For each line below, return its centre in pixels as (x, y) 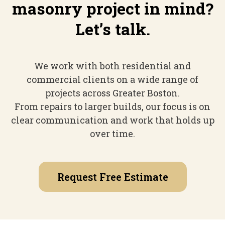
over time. (113, 133)
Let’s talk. (113, 29)
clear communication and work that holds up (113, 120)
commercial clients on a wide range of (113, 79)
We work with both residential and (113, 66)
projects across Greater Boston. (113, 93)
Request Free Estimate (113, 177)
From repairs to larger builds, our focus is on (113, 106)
